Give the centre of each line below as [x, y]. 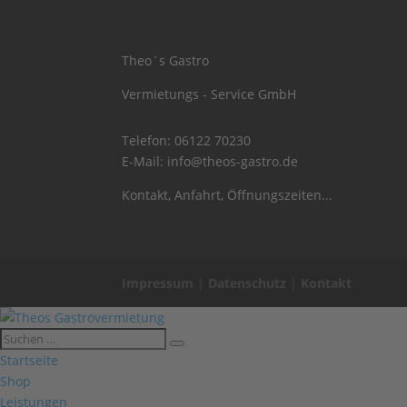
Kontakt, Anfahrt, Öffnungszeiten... [228, 194]
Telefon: [149, 140]
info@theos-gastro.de [233, 161]
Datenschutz [248, 283]
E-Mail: [145, 161]
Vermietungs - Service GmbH [209, 94]
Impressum [158, 283]
